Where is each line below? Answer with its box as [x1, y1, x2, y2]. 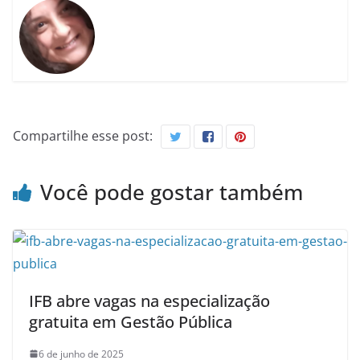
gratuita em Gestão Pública [29, 310, 232, 333]
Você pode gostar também [40, 177, 303, 207]
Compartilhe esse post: [13, 126, 153, 145]
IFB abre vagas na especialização [29, 289, 270, 312]
